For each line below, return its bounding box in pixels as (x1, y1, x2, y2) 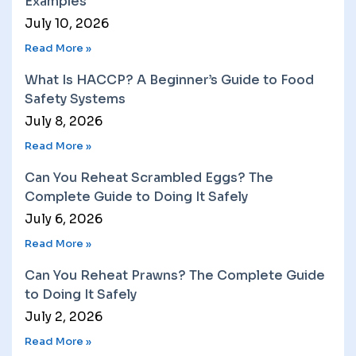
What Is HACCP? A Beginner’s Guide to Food (25, 71, 314, 88)
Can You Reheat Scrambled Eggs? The (25, 168, 273, 186)
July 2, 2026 (25, 308, 103, 325)
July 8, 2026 (25, 112, 103, 130)
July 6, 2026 (25, 210, 103, 227)
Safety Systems (25, 90, 126, 107)
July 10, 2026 (25, 14, 109, 32)
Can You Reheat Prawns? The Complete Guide (25, 266, 325, 284)
